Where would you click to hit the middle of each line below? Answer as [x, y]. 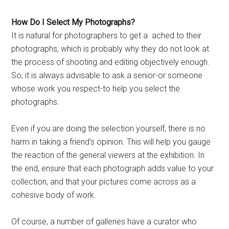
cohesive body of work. [54, 195]
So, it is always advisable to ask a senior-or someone [107, 76]
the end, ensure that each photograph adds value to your [113, 169]
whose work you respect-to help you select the [96, 89]
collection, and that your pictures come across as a [104, 182]
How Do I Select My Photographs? [73, 22]
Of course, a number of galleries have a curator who [104, 222]
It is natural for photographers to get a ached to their [107, 36]
